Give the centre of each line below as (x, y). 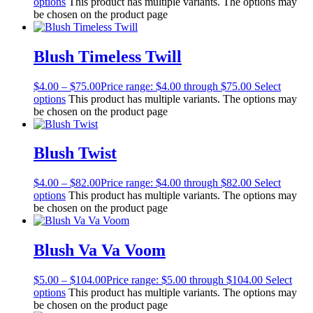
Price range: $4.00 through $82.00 (176, 183)
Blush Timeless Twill (108, 56)
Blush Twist (75, 153)
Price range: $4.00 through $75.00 (176, 86)
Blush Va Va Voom (100, 250)
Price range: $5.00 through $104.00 (184, 280)
